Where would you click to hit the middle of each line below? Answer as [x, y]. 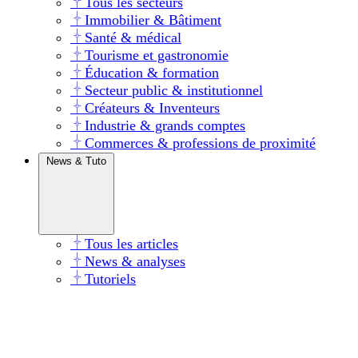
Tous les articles [131, 243]
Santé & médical [133, 37]
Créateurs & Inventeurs [152, 107]
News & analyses [135, 261]
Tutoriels [110, 278]
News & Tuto [76, 161]
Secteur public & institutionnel [174, 90]
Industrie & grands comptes [165, 125]
